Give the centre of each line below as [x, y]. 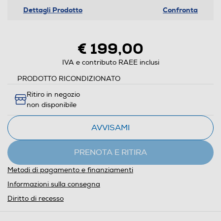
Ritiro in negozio [53, 95]
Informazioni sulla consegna [54, 184]
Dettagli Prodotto [53, 10]
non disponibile [52, 105]
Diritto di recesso [36, 199]
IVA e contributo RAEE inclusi [110, 63]
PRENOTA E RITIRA [110, 153]
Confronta [180, 10]
